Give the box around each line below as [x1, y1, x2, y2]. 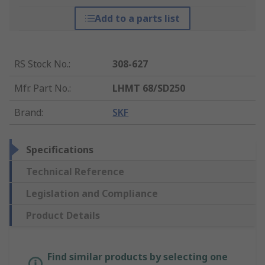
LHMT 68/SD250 [112, 82, 186, 95]
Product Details [26, 209, 100, 222]
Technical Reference [26, 165, 124, 179]
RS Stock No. [14, 57, 69, 71]
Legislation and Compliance [26, 187, 158, 201]
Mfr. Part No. [14, 82, 69, 95]
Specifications [26, 143, 93, 157]
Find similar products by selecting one [47, 250, 228, 264]
